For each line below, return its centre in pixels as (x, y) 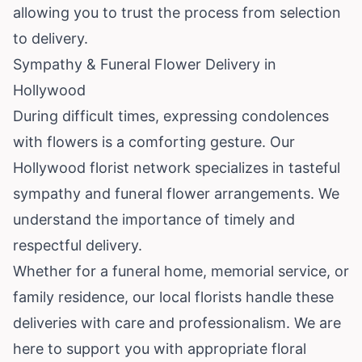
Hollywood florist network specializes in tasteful (177, 167)
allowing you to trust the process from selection (177, 12)
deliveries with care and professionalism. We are (177, 322)
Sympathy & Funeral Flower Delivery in (145, 64)
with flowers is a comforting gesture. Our (154, 141)
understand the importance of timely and (154, 219)
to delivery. (51, 38)
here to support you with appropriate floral (160, 348)
